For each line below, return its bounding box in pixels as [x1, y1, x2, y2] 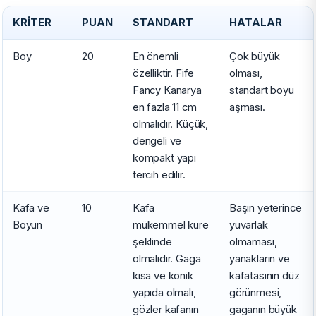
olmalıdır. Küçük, [133, 117, 209, 130]
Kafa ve [13, 201, 49, 214]
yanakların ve [229, 252, 290, 265]
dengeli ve [133, 134, 182, 147]
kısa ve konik [133, 269, 193, 282]
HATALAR [229, 16, 282, 29]
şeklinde [133, 235, 172, 248]
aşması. [229, 100, 265, 114]
